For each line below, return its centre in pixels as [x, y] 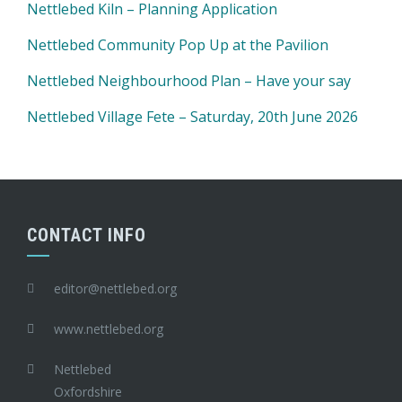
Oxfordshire [88, 392]
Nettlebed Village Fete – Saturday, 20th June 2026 [192, 117]
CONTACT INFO [87, 235]
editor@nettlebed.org [115, 288]
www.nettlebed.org [109, 329]
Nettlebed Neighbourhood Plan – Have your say [189, 81]
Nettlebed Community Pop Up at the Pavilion [178, 45]
